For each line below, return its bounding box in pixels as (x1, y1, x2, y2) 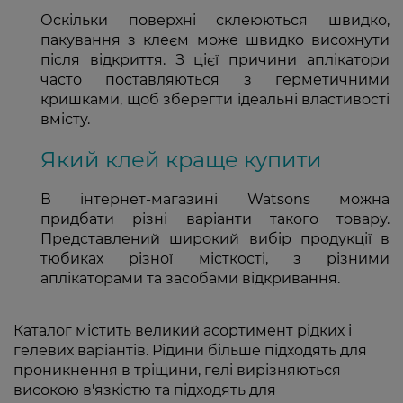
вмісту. (40, 110, 90, 128)
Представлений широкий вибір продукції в (40, 229, 390, 247)
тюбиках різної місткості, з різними (40, 249, 390, 267)
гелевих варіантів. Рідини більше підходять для (13, 341, 367, 359)
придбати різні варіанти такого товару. (40, 210, 390, 228)
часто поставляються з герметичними (40, 70, 390, 88)
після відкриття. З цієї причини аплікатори (40, 50, 390, 68)
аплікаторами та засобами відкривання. (40, 269, 340, 287)
